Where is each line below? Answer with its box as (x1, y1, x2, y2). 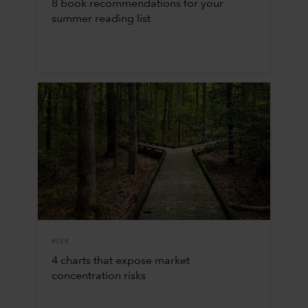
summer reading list (51, 13, 151, 25)
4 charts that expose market (51, 255, 190, 267)
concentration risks (51, 270, 146, 282)
